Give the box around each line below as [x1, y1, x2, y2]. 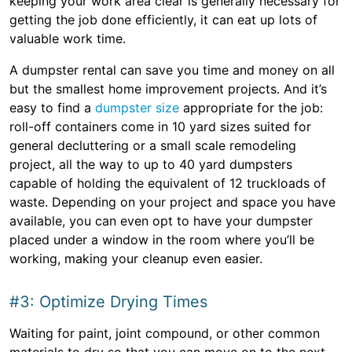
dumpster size [95, 100, 179, 115]
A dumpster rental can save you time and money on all [9, 62, 335, 78]
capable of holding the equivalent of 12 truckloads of [9, 175, 326, 191]
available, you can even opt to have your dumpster [9, 213, 313, 229]
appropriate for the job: [179, 100, 323, 115]
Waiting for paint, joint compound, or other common [9, 325, 320, 341]
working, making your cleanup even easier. [9, 251, 262, 266]
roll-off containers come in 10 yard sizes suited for [9, 119, 311, 134]
